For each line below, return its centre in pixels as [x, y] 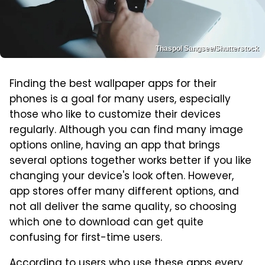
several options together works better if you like [130, 161]
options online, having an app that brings [115, 146]
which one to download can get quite [106, 223]
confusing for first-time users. [86, 238]
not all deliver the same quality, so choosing [123, 207]
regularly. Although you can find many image [126, 130]
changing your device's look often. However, [122, 177]
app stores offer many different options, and [124, 192]
